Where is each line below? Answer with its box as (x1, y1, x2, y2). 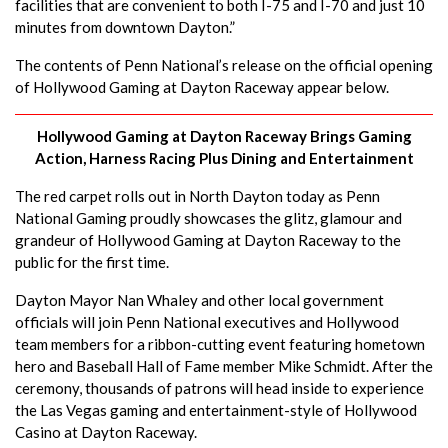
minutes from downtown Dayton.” (15, 17, 235, 36)
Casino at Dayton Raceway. (15, 422, 197, 441)
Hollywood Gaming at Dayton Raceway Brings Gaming (36, 126, 412, 145)
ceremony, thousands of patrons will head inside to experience (15, 378, 424, 397)
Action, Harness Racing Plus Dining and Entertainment (34, 148, 414, 167)
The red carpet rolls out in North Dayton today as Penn (15, 186, 380, 205)
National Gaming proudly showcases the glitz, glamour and (15, 208, 402, 227)
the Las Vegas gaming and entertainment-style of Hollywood (15, 400, 417, 419)
